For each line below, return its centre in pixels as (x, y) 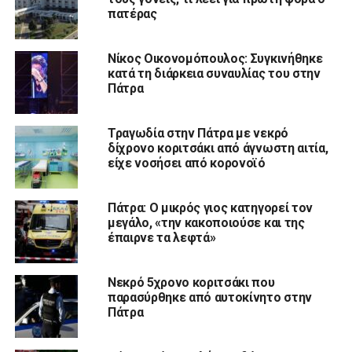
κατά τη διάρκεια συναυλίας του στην (214, 73)
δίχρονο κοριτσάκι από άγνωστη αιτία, (218, 148)
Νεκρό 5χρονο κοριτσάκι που (191, 282)
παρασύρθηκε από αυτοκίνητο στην (209, 297)
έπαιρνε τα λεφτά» (161, 237)
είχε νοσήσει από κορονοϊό (186, 163)
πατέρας (132, 13)
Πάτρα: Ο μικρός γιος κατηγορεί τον (210, 207)
